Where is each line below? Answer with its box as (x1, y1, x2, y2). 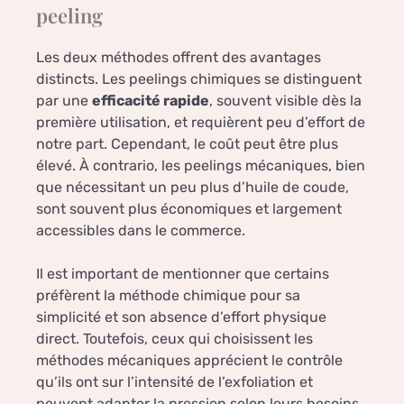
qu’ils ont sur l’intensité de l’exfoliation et (36, 373, 313, 391)
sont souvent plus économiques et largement (36, 200, 342, 218)
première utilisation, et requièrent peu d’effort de (36, 114, 365, 132)
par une (36, 92, 92, 110)
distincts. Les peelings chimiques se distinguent (36, 70, 362, 88)
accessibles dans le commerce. (36, 222, 245, 240)
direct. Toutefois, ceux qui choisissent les (36, 330, 313, 348)
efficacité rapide (92, 92, 209, 110)
